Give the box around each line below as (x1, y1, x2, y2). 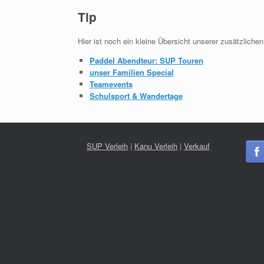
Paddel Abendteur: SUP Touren (89, 54, 203, 66)
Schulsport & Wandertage (89, 90, 183, 101)
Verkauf (184, 140, 210, 151)
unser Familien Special (89, 66, 174, 78)
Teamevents (89, 78, 133, 90)
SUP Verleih (87, 140, 128, 151)
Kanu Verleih (134, 140, 177, 151)
